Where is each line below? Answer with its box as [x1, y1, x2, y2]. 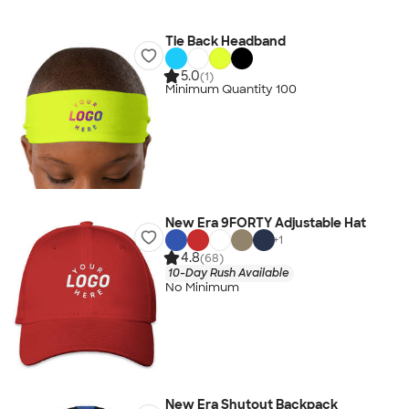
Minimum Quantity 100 [164, 81, 297, 98]
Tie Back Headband [164, 33, 286, 49]
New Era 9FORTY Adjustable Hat [164, 215, 366, 231]
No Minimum [164, 279, 239, 296]
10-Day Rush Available [167, 265, 289, 280]
